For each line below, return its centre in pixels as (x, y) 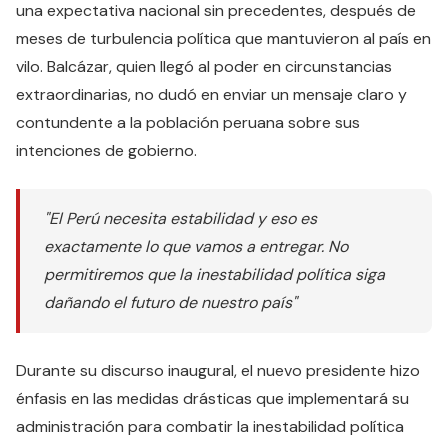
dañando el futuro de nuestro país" (170, 302)
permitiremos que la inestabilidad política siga (214, 274)
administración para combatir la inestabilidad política (210, 426)
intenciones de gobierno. (106, 150)
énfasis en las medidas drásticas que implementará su (212, 398)
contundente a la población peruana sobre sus (188, 122)
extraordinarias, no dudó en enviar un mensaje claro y (211, 94)
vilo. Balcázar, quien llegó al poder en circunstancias (204, 66)
